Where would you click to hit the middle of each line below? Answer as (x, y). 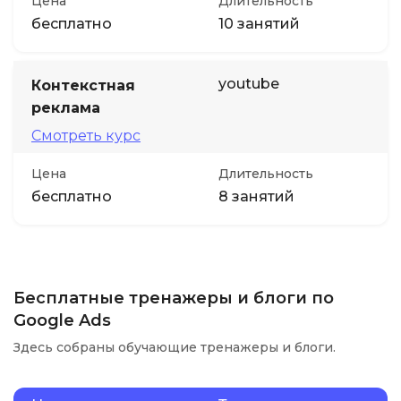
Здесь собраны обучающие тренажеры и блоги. (175, 347)
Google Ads (62, 320)
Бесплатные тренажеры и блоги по (174, 298)
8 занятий (256, 196)
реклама (66, 108)
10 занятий (259, 24)
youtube (249, 84)
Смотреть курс (86, 136)
